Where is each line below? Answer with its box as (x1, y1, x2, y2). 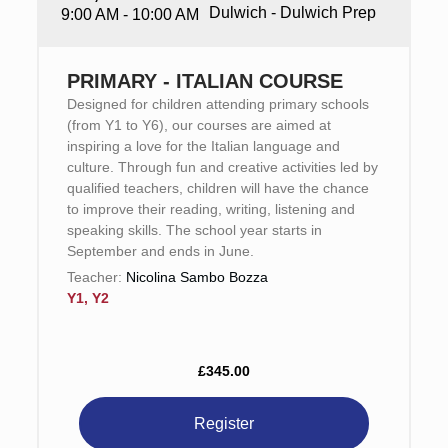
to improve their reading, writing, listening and (66, 201, 355, 217)
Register (193, 415, 254, 432)
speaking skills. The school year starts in (66, 222, 322, 238)
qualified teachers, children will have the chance (66, 180, 369, 196)
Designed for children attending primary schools (66, 96, 369, 112)
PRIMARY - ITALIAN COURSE (66, 70, 343, 92)
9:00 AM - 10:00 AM (60, 6, 199, 23)
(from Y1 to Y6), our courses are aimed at (66, 117, 331, 133)
